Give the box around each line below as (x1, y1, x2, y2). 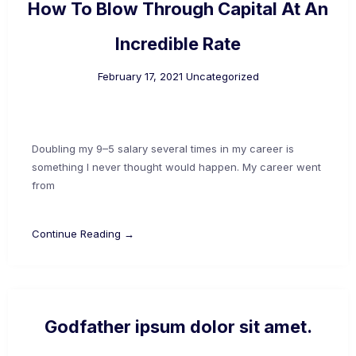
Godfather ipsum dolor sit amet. (44, 315, 312, 337)
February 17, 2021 (97, 69, 183, 83)
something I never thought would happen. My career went (32, 160, 321, 173)
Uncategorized (185, 69, 259, 83)
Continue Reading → (32, 226, 134, 240)
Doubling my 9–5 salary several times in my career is (32, 141, 294, 155)
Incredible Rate (115, 33, 241, 54)
